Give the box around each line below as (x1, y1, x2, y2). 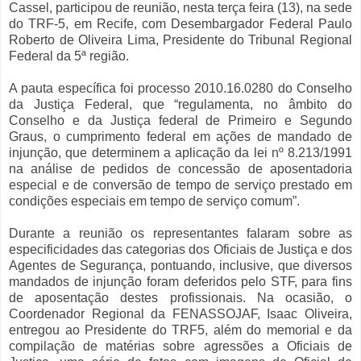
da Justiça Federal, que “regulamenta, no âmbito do (9, 98, 352, 112)
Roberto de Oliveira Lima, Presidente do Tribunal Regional (9, 33, 352, 48)
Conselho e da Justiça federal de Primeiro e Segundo (9, 114, 352, 128)
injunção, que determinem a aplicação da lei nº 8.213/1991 (9, 146, 352, 160)
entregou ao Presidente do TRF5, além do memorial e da (9, 323, 352, 338)
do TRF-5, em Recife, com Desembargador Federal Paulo (9, 17, 352, 31)
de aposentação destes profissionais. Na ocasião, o (9, 291, 352, 305)
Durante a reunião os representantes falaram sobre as (9, 226, 352, 241)
